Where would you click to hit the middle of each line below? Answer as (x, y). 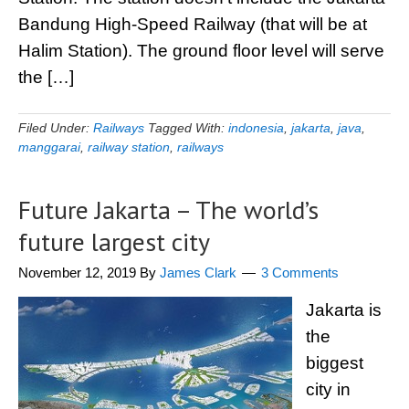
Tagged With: (188, 128)
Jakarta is (344, 310)
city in (328, 389)
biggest (335, 363)
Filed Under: (56, 128)
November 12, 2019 (77, 273)
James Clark (198, 273)
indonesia (256, 128)
